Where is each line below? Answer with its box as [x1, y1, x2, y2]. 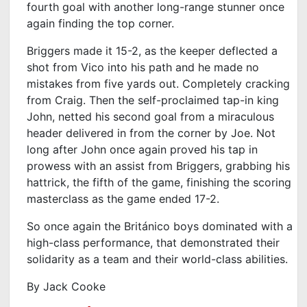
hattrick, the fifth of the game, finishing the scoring [27, 175, 292, 189]
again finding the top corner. [27, 16, 178, 30]
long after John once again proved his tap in [27, 142, 258, 156]
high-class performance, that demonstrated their [27, 235, 280, 249]
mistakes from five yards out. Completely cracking [27, 76, 291, 90]
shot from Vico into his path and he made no [27, 60, 260, 74]
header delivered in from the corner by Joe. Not [27, 125, 276, 140]
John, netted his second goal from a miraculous [27, 109, 275, 123]
